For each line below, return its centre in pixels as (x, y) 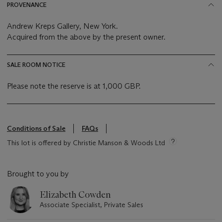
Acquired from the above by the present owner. (86, 37)
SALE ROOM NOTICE (36, 65)
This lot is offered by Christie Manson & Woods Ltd (86, 143)
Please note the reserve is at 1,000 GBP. (74, 86)
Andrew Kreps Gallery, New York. (63, 26)
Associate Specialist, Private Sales (91, 205)
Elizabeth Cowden (75, 195)
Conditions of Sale (36, 129)
